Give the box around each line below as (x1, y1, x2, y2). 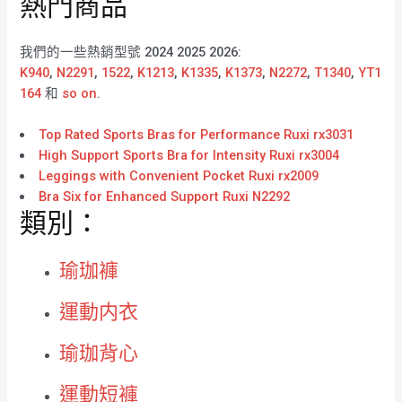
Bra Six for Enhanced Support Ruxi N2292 (39, 188, 291, 205)
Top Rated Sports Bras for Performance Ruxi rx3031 (39, 127, 354, 144)
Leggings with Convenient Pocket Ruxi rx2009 (39, 168, 319, 185)
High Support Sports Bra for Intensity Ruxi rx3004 (39, 147, 340, 164)
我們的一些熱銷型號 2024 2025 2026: (20, 44, 242, 61)
